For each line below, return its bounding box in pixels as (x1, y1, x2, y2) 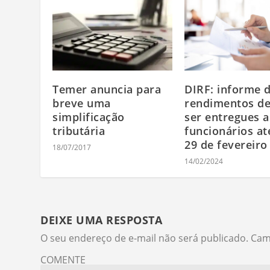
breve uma (52, 95, 111, 110)
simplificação (52, 109, 125, 124)
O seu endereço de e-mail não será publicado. (40, 231, 249, 245)
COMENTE (40, 253, 86, 266)
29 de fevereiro (184, 137, 268, 152)
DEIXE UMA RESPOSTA (40, 212, 163, 227)
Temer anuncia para (52, 81, 162, 96)
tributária (52, 123, 105, 138)
